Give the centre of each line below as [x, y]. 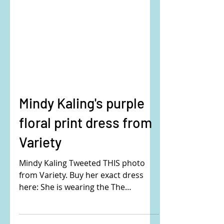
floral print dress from [85, 178]
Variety [40, 198]
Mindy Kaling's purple [82, 159]
